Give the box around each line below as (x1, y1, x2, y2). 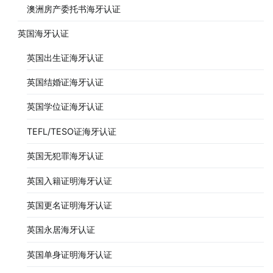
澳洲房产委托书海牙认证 (26, 3, 121, 14)
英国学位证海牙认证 (26, 101, 104, 112)
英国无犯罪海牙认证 (26, 151, 104, 161)
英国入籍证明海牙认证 (26, 175, 112, 186)
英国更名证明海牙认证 (26, 199, 112, 210)
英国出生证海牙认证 (26, 52, 104, 63)
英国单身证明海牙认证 (26, 249, 112, 260)
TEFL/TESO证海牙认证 (26, 126, 116, 136)
